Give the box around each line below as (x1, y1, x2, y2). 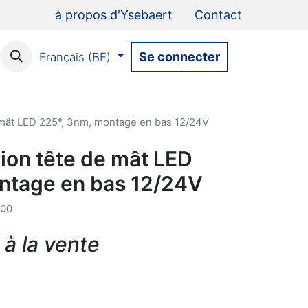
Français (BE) (38, 49, 111, 64)
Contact (195, 8, 242, 22)
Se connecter (139, 49, 220, 64)
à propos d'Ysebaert (55, 8, 173, 22)
